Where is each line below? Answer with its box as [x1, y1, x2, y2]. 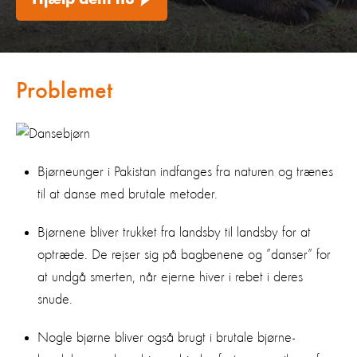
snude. [37, 292, 73, 307]
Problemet [16, 80, 112, 104]
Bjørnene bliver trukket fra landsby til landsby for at [37, 226, 311, 240]
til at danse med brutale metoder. [37, 187, 218, 202]
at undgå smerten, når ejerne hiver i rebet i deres [37, 270, 303, 284]
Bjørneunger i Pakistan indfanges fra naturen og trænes [37, 165, 333, 179]
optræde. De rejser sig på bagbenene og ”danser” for [37, 248, 331, 262]
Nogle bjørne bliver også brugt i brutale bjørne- [37, 331, 295, 345]
